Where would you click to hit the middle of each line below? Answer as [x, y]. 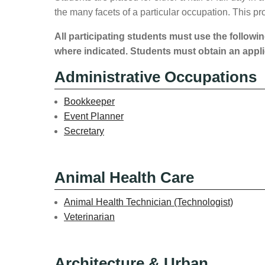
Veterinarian [89, 216]
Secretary [84, 131]
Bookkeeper [89, 101]
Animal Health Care [124, 177]
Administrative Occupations [156, 77]
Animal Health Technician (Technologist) [148, 202]
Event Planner [94, 116]
